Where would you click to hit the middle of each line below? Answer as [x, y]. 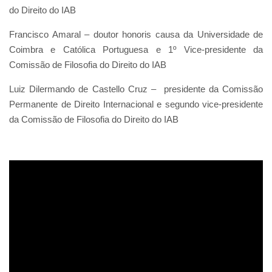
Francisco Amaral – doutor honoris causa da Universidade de [136, 34]
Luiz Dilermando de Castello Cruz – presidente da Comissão [136, 89]
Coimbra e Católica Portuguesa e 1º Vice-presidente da [136, 49]
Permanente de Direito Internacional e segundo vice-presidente [136, 104]
